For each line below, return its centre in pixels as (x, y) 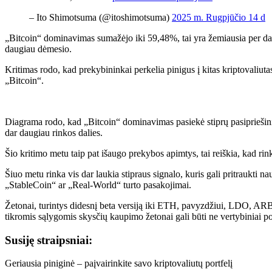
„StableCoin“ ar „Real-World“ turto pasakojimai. (98, 185)
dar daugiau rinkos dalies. (54, 132)
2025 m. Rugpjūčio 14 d (219, 17)
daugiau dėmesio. (38, 49)
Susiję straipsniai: (49, 240)
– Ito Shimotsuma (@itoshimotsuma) (100, 17)
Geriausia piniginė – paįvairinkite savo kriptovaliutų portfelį (119, 263)
